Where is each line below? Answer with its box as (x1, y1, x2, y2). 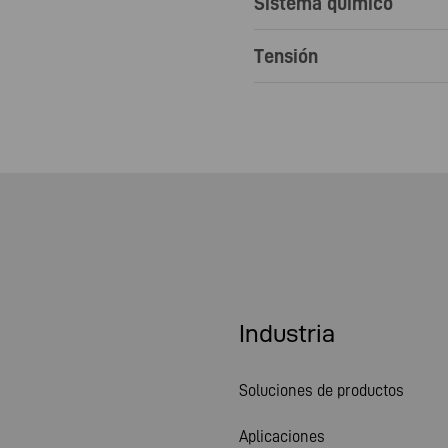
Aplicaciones (239, 427, 325, 445)
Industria (239, 320, 335, 347)
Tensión (254, 45, 318, 67)
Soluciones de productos (239, 381, 404, 399)
